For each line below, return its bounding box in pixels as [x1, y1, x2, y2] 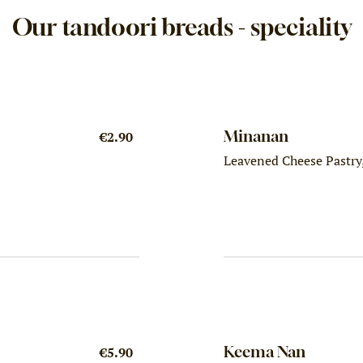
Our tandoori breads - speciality [11, 13, 352, 41]
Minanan [224, 126, 289, 145]
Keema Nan [224, 341, 306, 361]
